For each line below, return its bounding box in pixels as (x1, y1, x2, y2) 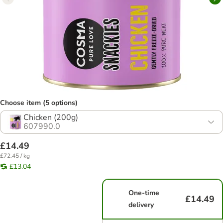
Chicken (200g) (23, 112, 78, 123)
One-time (128, 188, 160, 198)
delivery (128, 200, 154, 210)
